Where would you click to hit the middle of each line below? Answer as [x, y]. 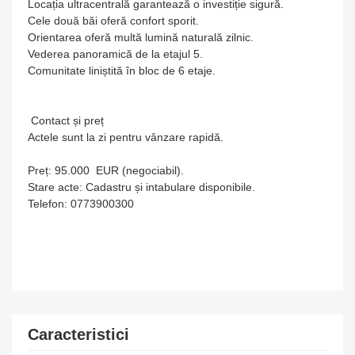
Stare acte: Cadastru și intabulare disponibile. [141, 187]
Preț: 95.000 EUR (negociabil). [106, 170]
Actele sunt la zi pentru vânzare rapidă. [126, 137]
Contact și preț [66, 120]
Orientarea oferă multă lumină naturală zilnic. [141, 37]
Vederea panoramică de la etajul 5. [115, 54]
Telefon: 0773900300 [81, 204]
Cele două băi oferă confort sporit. [113, 21]
